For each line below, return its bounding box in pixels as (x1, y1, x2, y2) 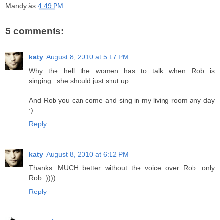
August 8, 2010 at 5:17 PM (46, 53, 129, 61)
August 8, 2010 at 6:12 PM (46, 150, 129, 158)
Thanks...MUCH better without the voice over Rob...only (29, 164, 215, 172)
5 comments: (5, 26, 64, 37)
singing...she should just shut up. (29, 76, 131, 84)
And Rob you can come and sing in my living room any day (29, 96, 215, 104)
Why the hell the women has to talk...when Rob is (29, 66, 215, 75)
